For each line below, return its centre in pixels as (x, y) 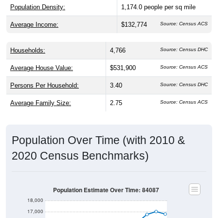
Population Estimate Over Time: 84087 (106, 179)
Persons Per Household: (45, 74)
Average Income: (34, 13)
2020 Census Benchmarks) (80, 144)
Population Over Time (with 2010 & (98, 129)
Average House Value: (42, 56)
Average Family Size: (41, 91)
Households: (28, 39)
